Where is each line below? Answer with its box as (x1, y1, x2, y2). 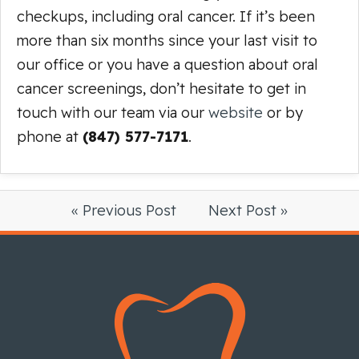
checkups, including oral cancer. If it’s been (17, 6, 315, 26)
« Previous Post (71, 200, 176, 220)
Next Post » (208, 200, 288, 220)
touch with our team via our (17, 103, 208, 122)
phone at (17, 127, 83, 146)
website (208, 103, 263, 122)
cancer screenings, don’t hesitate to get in (17, 79, 306, 98)
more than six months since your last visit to (17, 30, 317, 50)
